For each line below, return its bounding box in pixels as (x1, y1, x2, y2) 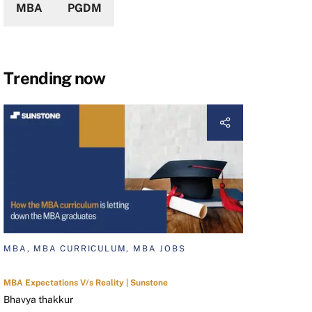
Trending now (3, 68, 106, 88)
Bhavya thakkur (3, 294, 74, 306)
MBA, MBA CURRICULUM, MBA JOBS (3, 244, 186, 254)
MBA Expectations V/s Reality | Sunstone (3, 278, 169, 288)
